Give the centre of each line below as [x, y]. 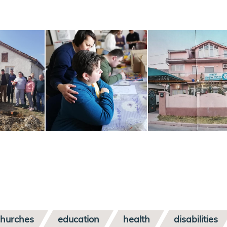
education [79, 219]
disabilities [196, 219]
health [137, 219]
